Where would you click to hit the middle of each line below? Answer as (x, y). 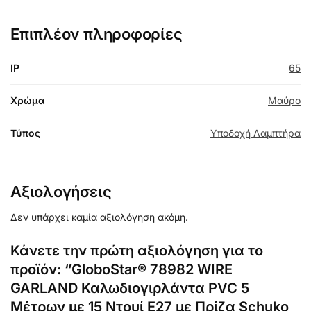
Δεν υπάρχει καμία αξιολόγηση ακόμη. (99, 217)
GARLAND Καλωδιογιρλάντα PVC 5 (130, 288)
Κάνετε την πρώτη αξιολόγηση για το (137, 251)
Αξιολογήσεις (61, 192)
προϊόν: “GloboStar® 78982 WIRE (121, 270)
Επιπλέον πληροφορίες (96, 34)
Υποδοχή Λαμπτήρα (255, 133)
